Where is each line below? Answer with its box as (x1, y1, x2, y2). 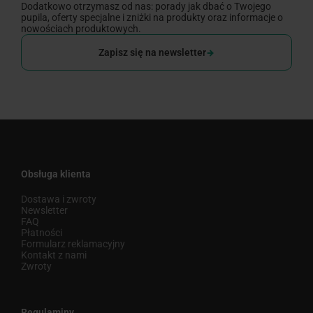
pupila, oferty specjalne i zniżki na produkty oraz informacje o (21, 12, 283, 24)
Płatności (21, 227, 62, 239)
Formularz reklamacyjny (21, 238, 125, 250)
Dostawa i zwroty (21, 194, 96, 205)
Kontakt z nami (21, 249, 87, 261)
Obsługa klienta (21, 168, 91, 180)
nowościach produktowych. (21, 23, 141, 35)
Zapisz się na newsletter (99, 47, 206, 59)
